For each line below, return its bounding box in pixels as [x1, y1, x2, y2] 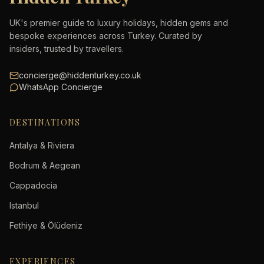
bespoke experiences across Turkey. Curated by [9, 31, 202, 41]
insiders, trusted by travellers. [9, 44, 124, 54]
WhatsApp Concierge [19, 82, 103, 92]
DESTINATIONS [9, 117, 81, 128]
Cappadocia [9, 180, 57, 190]
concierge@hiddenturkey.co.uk [19, 70, 141, 80]
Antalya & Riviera [9, 140, 74, 150]
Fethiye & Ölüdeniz [9, 220, 82, 230]
